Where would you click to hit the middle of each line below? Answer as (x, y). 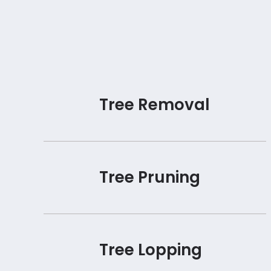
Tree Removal (154, 105)
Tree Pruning (149, 178)
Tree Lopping (150, 250)
